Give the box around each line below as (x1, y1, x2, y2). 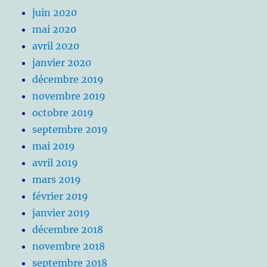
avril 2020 (32, 40, 80, 52)
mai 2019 (32, 140, 76, 153)
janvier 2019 (32, 207, 91, 219)
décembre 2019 (32, 73, 104, 86)
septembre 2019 (32, 123, 108, 136)
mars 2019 (32, 173, 82, 186)
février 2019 (32, 190, 89, 203)
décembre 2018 (32, 223, 104, 236)
